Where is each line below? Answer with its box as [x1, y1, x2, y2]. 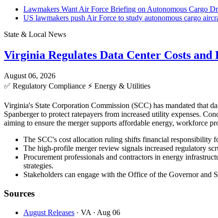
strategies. [23, 162, 54, 170]
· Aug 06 [93, 208, 120, 217]
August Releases [23, 208, 74, 217]
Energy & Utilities [92, 82, 150, 91]
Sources [4, 188, 35, 199]
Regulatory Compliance [11, 82, 88, 91]
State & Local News [4, 30, 66, 39]
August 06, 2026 [4, 72, 55, 80]
